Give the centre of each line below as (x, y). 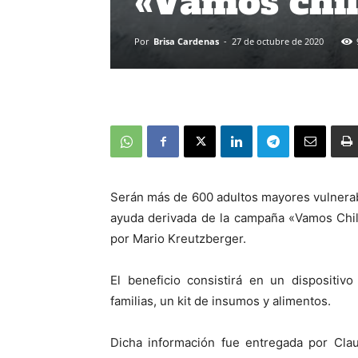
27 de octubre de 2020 (278, 41)
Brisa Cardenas (186, 41)
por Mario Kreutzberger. (178, 239)
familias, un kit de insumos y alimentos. (221, 301)
